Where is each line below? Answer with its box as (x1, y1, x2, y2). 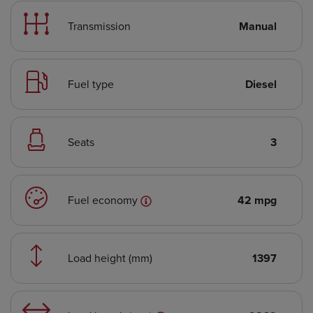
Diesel (245, 75, 277, 92)
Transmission (68, 17, 131, 34)
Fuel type (68, 75, 114, 92)
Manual (239, 17, 277, 34)
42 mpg (238, 191, 277, 208)
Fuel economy (68, 191, 140, 208)
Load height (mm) (68, 249, 152, 265)
